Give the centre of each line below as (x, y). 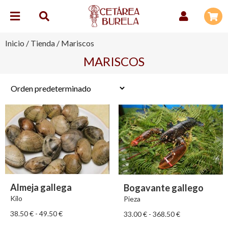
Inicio (15, 43)
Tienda (43, 43)
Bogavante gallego (163, 188)
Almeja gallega (41, 187)
